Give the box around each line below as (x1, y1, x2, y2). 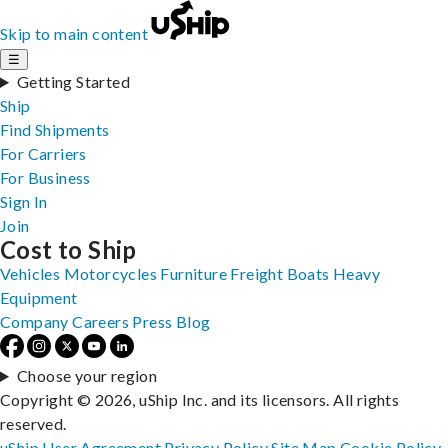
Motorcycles (63, 264, 158, 283)
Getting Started (16, 72, 130, 91)
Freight (230, 264, 284, 283)
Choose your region (16, 366, 158, 385)
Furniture (160, 264, 228, 283)
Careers (72, 312, 130, 331)
